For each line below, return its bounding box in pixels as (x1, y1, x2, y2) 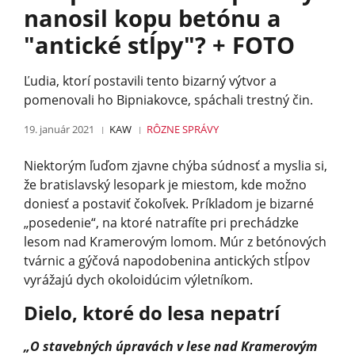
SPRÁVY (182, 121, 219, 136)
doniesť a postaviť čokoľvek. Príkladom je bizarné (24, 194, 314, 212)
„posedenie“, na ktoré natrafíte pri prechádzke (24, 213, 299, 231)
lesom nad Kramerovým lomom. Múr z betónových (24, 232, 326, 250)
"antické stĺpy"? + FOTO (24, 29, 295, 60)
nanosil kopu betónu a (24, 2, 281, 33)
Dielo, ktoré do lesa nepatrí (24, 299, 280, 326)
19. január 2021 (24, 121, 94, 136)
